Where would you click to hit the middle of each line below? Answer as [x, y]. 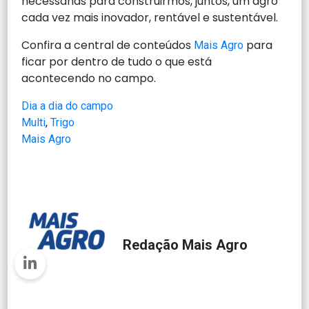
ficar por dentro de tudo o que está [117, 61]
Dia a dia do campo [68, 106]
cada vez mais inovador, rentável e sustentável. [153, 17]
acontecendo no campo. [89, 78]
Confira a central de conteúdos [108, 45]
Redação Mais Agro [186, 245]
